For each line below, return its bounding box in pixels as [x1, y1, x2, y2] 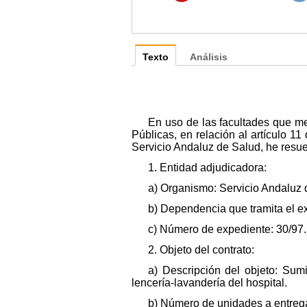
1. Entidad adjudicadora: [148, 161, 267, 173]
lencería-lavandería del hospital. [132, 276, 287, 288]
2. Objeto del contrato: [148, 243, 254, 256]
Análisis [190, 51, 228, 62]
